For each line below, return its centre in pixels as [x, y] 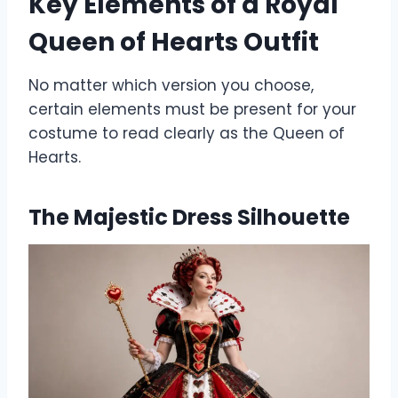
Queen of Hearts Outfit [174, 43]
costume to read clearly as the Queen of [187, 134]
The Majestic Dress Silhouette [189, 218]
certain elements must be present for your [192, 110]
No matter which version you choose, [171, 86]
